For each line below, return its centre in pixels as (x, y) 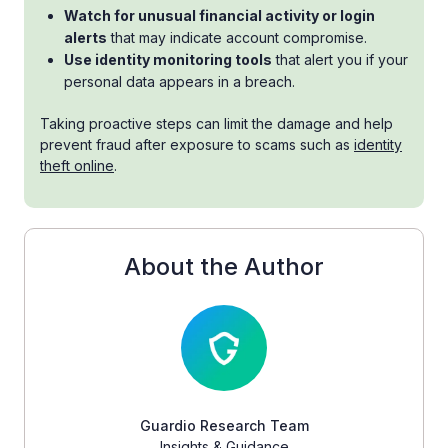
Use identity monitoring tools (168, 60)
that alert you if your (340, 60)
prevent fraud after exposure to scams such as (197, 145)
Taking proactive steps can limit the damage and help (216, 124)
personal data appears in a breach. (179, 82)
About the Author (224, 267)
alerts (85, 38)
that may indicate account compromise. (237, 38)
